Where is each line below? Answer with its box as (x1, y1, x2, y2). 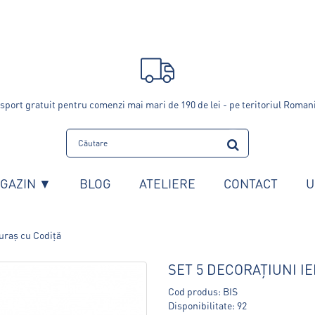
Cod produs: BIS (168, 285, 238, 297)
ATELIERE (139, 175, 195, 191)
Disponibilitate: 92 (168, 299, 247, 311)
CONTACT (224, 175, 278, 191)
